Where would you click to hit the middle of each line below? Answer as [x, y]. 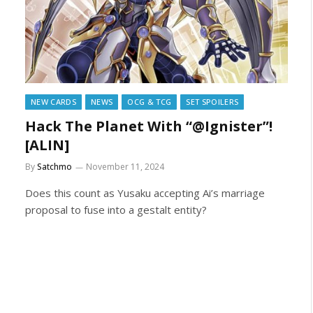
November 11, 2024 [125, 167]
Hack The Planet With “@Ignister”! [149, 126]
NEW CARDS [53, 102]
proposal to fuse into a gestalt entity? [116, 210]
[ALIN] [47, 145]
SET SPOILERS [212, 102]
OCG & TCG [150, 102]
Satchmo [54, 167]
